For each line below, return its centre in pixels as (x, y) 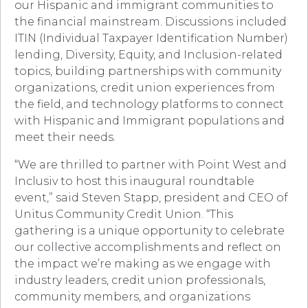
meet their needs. (65, 137)
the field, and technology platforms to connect (149, 104)
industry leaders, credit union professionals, (140, 280)
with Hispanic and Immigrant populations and (150, 121)
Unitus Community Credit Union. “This (124, 214)
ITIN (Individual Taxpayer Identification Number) (151, 38)
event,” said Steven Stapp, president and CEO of (151, 198)
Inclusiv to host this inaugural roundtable (134, 181)
